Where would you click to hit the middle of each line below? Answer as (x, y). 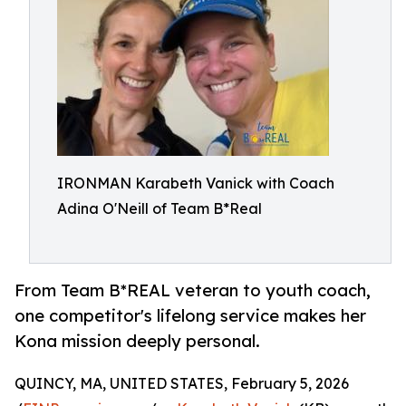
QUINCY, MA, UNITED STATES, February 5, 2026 (182, 384)
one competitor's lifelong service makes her (190, 316)
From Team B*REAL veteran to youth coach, (193, 290)
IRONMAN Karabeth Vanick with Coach (196, 183)
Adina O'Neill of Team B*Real (159, 208)
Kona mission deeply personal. (137, 341)
